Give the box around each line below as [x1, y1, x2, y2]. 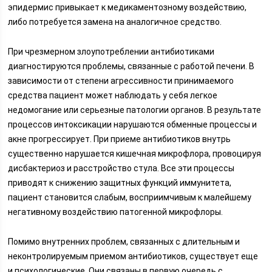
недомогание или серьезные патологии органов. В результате [8, 105, 262, 115]
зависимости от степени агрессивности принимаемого [8, 76, 234, 86]
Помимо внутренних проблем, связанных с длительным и [8, 237, 240, 246]
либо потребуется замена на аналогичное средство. [8, 17, 222, 27]
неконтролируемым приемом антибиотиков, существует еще [8, 251, 259, 261]
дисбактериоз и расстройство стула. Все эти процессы [8, 163, 235, 173]
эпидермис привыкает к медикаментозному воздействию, [8, 2, 247, 12]
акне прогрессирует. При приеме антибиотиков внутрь [8, 134, 231, 144]
